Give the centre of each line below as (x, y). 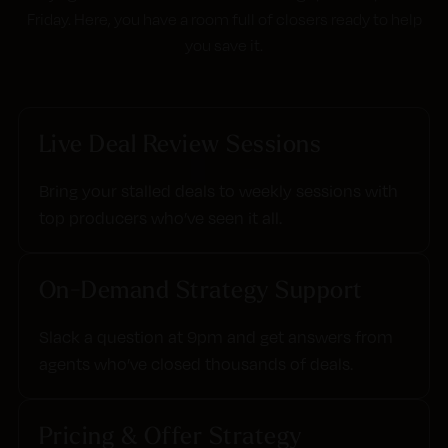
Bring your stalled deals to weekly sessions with (218, 191)
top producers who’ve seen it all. (160, 218)
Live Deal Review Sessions (180, 143)
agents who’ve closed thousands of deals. (195, 364)
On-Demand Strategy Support (200, 289)
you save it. (224, 45)
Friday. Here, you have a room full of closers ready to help (224, 19)
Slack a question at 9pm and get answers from (215, 337)
